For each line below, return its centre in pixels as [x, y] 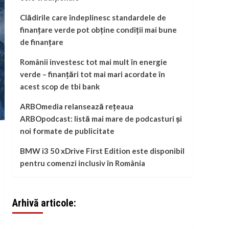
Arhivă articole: [44, 203]
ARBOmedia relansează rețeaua [76, 107]
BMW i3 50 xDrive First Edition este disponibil [102, 151]
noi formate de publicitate [67, 131]
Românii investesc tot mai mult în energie [93, 62]
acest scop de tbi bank [60, 87]
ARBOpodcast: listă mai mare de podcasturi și [101, 119]
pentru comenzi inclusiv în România [82, 163]
